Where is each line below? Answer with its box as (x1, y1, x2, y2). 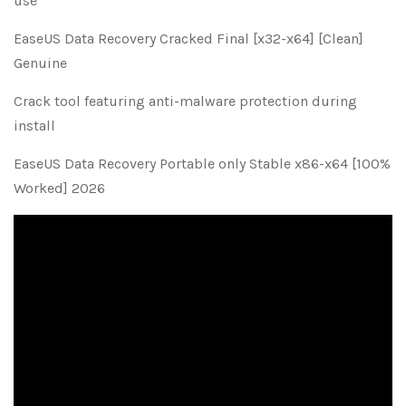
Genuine (14, 54, 67, 72)
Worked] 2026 (14, 179, 105, 197)
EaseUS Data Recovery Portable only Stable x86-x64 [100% (14, 155, 391, 172)
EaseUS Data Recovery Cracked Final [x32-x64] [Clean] (14, 30, 363, 47)
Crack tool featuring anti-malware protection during (14, 92, 357, 110)
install (14, 117, 55, 134)
